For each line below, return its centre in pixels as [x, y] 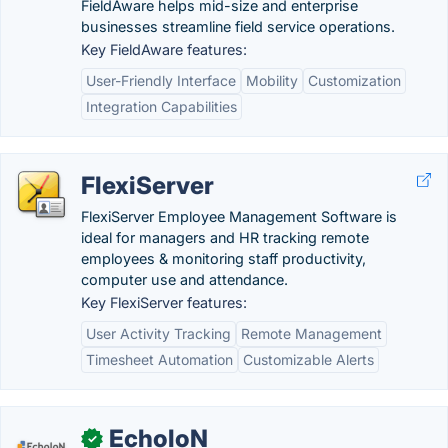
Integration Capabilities [161, 106]
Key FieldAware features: [164, 49]
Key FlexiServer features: [164, 302]
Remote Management [311, 333]
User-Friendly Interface [161, 80]
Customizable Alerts [308, 359]
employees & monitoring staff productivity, [223, 258]
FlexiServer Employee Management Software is [239, 216]
